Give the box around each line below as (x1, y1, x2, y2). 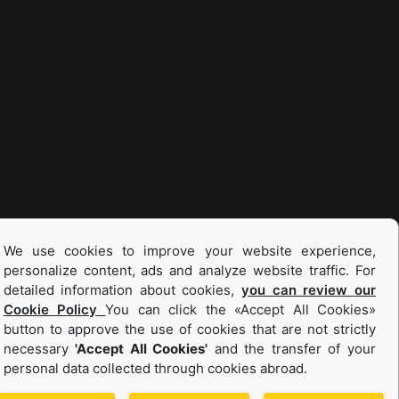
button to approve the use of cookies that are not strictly (3, 321, 376, 338)
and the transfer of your (208, 340, 377, 357)
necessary (3, 340, 76, 357)
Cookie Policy (3, 301, 106, 318)
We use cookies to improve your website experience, (3, 242, 376, 259)
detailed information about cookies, (3, 281, 242, 298)
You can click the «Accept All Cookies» (105, 301, 377, 318)
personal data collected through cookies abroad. (3, 360, 307, 377)
